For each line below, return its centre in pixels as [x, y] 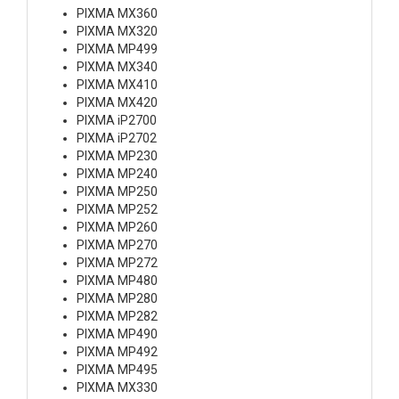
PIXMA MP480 [117, 280]
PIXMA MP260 [117, 227]
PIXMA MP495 [117, 369]
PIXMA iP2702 [117, 138]
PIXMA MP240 [117, 173]
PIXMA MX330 [117, 387]
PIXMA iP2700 [117, 120]
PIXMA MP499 [117, 49]
